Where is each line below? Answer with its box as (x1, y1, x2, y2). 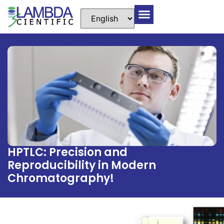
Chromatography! (7, 170, 114, 186)
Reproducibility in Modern (7, 157, 156, 173)
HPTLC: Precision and (7, 144, 127, 160)
